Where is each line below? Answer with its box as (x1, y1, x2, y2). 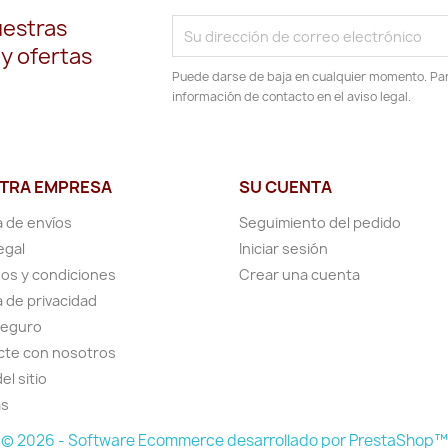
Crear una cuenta (239, 265, 360, 285)
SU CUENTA (239, 176, 332, 199)
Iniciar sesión (239, 239, 328, 259)
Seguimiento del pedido (239, 213, 401, 233)
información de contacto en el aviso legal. (172, 88, 412, 106)
